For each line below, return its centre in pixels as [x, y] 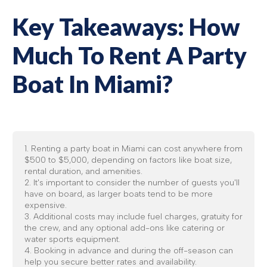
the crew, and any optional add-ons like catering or [125, 228]
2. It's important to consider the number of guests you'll [132, 183]
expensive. [46, 205]
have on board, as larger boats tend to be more [119, 194]
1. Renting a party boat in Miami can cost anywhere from [133, 149]
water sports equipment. [72, 239]
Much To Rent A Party [130, 55]
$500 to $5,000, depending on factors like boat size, [128, 160]
